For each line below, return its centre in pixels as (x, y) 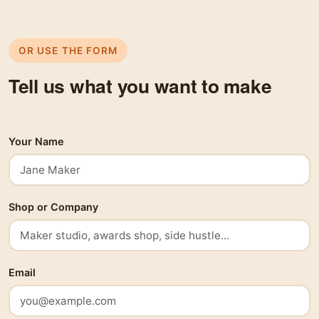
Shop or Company (53, 207)
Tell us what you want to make (140, 86)
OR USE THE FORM (68, 51)
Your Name (36, 142)
